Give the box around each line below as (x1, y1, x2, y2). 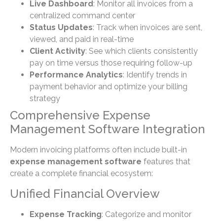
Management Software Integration (10, 122, 205, 137)
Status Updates (30, 23, 93, 33)
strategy (30, 94, 60, 104)
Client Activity (30, 46, 85, 56)
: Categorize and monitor (102, 209, 191, 219)
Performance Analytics (30, 70, 123, 80)
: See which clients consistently (85, 46, 198, 56)
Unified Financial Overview (10, 186, 160, 201)
